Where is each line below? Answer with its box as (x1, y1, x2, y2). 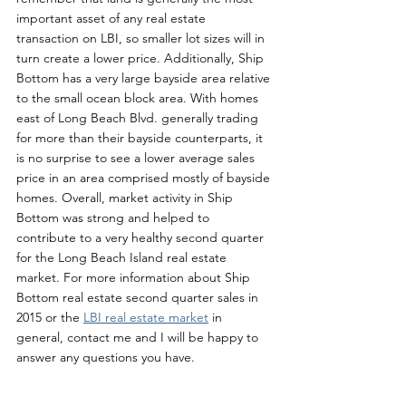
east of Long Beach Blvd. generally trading (16, 110, 262, 127)
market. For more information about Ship (16, 269, 254, 286)
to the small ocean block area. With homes (16, 90, 262, 107)
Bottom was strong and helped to (16, 209, 213, 227)
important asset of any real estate (16, 10, 209, 27)
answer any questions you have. (16, 349, 198, 366)
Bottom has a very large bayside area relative (16, 70, 274, 87)
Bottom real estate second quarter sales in (16, 289, 262, 306)
